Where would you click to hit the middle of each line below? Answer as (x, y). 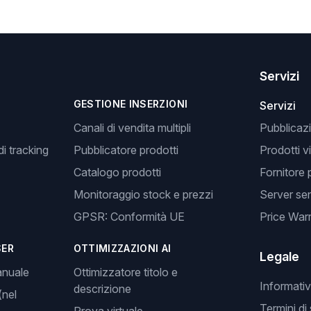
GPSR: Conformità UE (129, 217)
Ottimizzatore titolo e (125, 272)
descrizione (102, 289)
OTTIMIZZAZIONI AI (122, 248)
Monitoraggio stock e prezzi (143, 194)
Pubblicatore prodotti (126, 150)
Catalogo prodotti (117, 172)
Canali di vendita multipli (132, 128)
